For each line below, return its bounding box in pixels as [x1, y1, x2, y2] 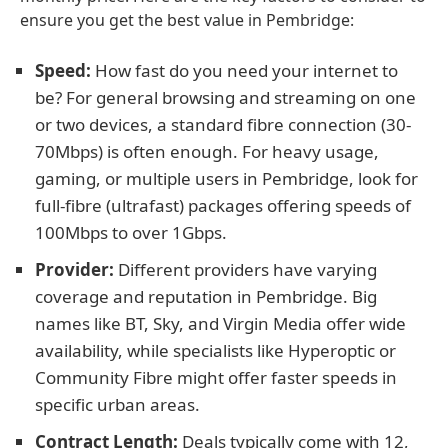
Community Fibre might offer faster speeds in [35, 366, 397, 389]
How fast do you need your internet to [91, 59, 398, 82]
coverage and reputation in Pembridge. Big [35, 285, 377, 308]
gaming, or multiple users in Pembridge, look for [35, 167, 418, 190]
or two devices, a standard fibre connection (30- [35, 113, 411, 136]
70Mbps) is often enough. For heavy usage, [35, 140, 379, 163]
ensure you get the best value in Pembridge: [20, 9, 354, 31]
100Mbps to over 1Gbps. [35, 221, 227, 244]
